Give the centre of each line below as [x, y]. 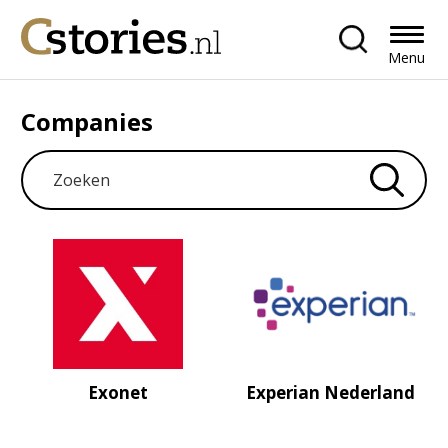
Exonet [117, 392]
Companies [87, 121]
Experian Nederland [330, 392]
